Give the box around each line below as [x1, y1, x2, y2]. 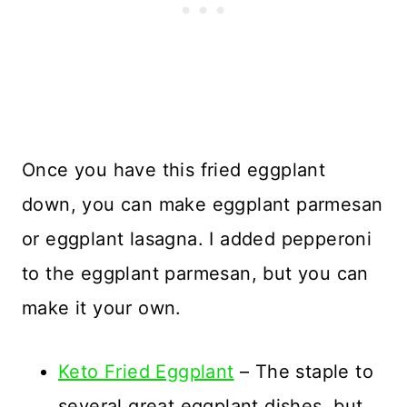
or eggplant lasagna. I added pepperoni [22, 228, 372, 250]
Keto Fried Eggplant [58, 361, 234, 382]
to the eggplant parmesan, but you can [22, 263, 369, 284]
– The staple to [233, 361, 374, 382]
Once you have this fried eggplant [22, 159, 326, 181]
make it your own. [22, 297, 182, 319]
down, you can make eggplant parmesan [22, 194, 383, 215]
